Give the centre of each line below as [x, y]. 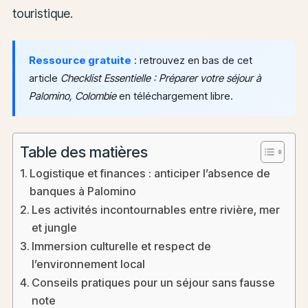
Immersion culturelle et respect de [122, 246]
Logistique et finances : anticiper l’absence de [150, 174]
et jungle [55, 228]
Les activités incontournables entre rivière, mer [156, 210]
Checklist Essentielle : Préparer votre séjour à [161, 78]
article [44, 78]
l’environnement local [89, 264]
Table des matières [84, 152]
